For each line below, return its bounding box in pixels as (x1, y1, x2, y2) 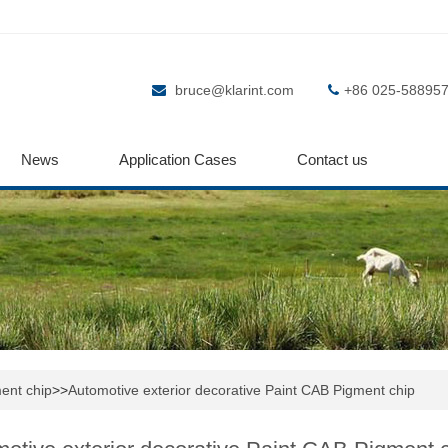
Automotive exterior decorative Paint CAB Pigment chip (68, 382, 415, 398)
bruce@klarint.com (174, 82, 294, 98)
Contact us (297, 151, 368, 168)
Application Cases (119, 151, 237, 168)
